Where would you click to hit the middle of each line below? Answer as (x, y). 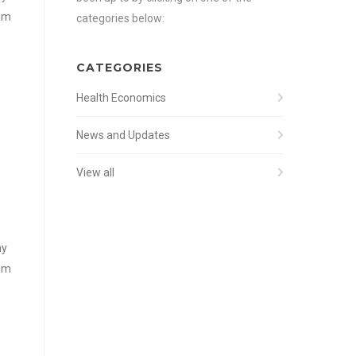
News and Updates (123, 135)
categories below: (120, 18)
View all (95, 172)
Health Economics (121, 98)
